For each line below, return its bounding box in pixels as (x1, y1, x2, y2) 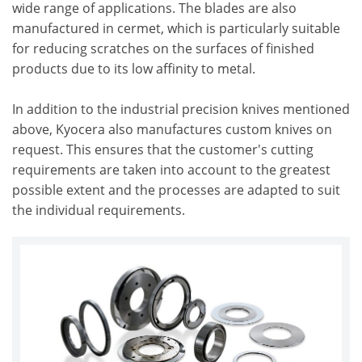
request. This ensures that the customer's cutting (12, 141, 314, 158)
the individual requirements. (12, 201, 185, 219)
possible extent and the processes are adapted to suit (12, 181, 340, 199)
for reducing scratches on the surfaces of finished (12, 40, 314, 57)
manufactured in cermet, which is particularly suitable (12, 19, 340, 37)
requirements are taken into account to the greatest (12, 161, 330, 179)
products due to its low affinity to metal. (12, 60, 255, 78)
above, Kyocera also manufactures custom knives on (12, 120, 332, 138)
